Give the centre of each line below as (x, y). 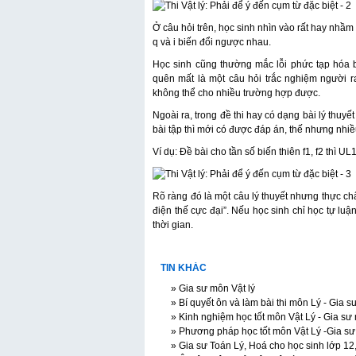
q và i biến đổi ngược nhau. (212, 42)
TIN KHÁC (184, 268)
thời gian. (173, 225)
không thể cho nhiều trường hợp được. (236, 93)
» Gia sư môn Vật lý (212, 288)
